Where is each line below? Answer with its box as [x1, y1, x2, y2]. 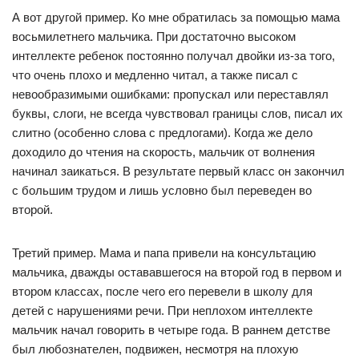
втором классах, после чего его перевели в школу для [12, 284, 313, 298]
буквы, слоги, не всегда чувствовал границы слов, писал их [12, 107, 343, 120]
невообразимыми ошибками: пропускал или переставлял [12, 87, 329, 101]
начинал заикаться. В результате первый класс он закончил [12, 164, 345, 178]
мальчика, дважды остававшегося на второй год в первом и [12, 265, 341, 279]
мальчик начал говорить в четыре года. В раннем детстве [12, 323, 330, 337]
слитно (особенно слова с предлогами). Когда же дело [12, 126, 313, 139]
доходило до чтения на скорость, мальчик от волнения [12, 145, 315, 159]
